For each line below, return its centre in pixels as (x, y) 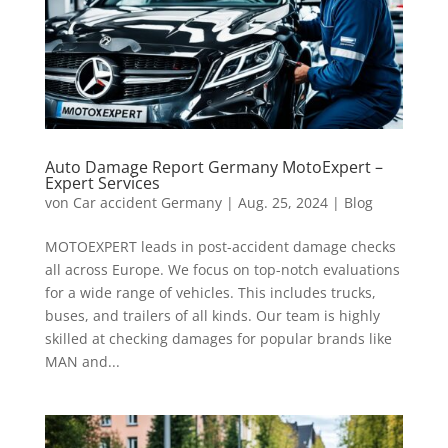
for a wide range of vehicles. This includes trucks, (210, 292)
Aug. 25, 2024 (282, 202)
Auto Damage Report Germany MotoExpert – (213, 166)
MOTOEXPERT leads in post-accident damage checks (220, 246)
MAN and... (82, 361)
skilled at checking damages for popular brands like (218, 338)
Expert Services (102, 182)
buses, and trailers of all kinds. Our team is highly (212, 315)
